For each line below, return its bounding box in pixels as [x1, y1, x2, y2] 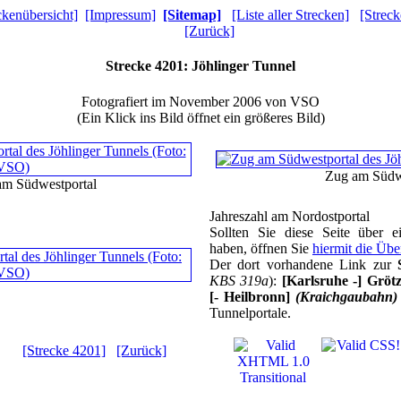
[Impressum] [85, 7, 156, 22]
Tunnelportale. [209, 304, 291, 320]
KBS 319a [209, 272, 269, 288]
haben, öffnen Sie [209, 240, 312, 256]
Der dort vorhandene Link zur [209, 256, 398, 272]
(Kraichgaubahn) [294, 288, 397, 304]
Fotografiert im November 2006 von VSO [81, 93, 320, 109]
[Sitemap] [163, 7, 221, 22]
